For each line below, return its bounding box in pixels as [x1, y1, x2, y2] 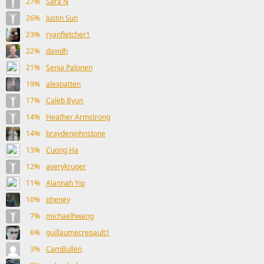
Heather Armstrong [46, 112, 110, 122]
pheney [46, 194, 70, 204]
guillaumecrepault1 [46, 227, 110, 237]
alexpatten [46, 79, 81, 89]
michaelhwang [46, 211, 94, 221]
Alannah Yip [46, 178, 85, 188]
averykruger [46, 161, 86, 171]
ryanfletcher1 [46, 29, 90, 39]
